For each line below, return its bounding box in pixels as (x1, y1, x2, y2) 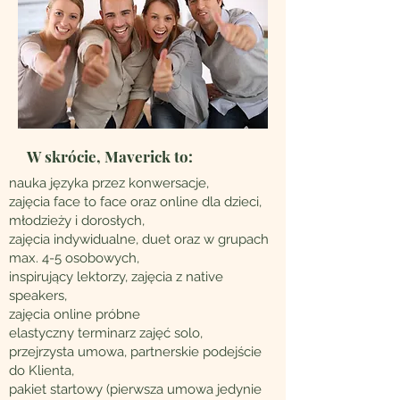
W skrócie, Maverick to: (27, 146, 193, 166)
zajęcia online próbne (9, 306, 140, 322)
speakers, (9, 287, 67, 304)
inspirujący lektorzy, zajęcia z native (9, 269, 223, 285)
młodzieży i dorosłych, (9, 212, 145, 229)
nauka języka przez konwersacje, (9, 175, 209, 191)
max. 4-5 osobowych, (9, 250, 139, 266)
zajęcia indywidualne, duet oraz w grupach (9, 231, 269, 247)
